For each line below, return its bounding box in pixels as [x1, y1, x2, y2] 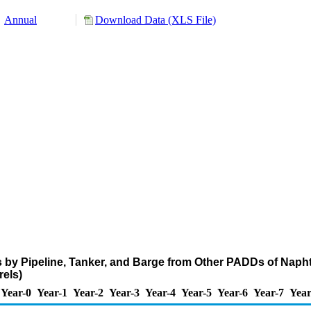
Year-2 [73, 287, 103, 299]
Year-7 [253, 287, 284, 299]
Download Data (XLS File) [95, 14, 216, 26]
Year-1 [37, 287, 67, 299]
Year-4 [145, 287, 176, 299]
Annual [4, 14, 37, 26]
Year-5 [181, 287, 212, 299]
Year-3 [109, 287, 140, 299]
